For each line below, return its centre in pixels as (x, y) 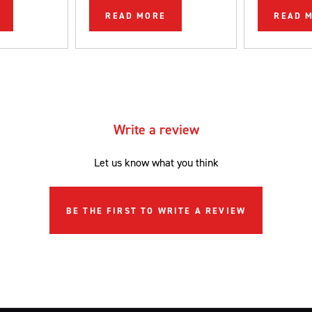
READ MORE (135, 15)
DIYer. (269, 17)
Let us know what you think (156, 162)
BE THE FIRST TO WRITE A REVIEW (156, 210)
